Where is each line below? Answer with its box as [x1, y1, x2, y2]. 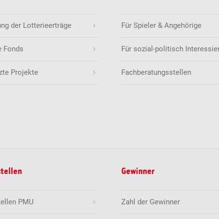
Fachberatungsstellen [121, 68, 191, 77]
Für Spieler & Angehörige [121, 21, 201, 30]
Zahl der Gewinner [121, 197, 180, 206]
